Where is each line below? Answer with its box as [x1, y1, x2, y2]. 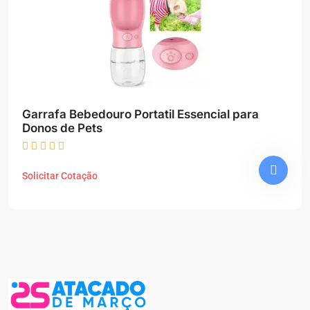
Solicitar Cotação [22, 170, 98, 181]
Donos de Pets [22, 121, 102, 135]
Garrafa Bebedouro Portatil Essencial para [22, 107, 177, 121]
